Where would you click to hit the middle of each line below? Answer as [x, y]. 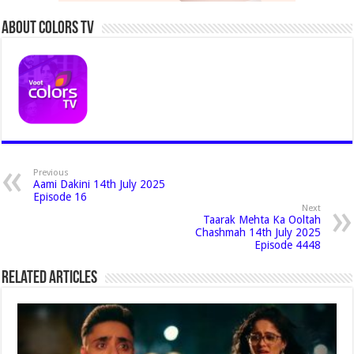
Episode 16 [60, 197]
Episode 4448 [287, 245]
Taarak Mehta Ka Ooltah [262, 220]
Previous [51, 173]
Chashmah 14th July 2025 [258, 232]
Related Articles [50, 279]
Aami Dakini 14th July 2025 [100, 184]
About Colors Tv [48, 29]
